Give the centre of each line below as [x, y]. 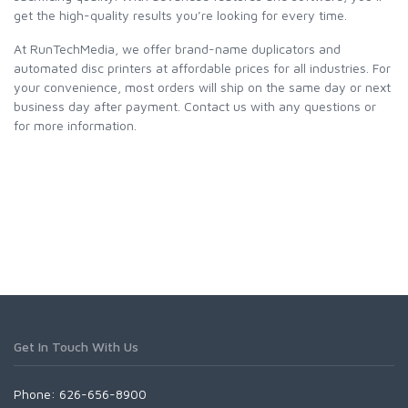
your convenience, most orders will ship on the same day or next [202, 87]
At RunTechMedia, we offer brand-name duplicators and [177, 48]
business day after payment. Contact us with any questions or [195, 106]
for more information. [75, 125]
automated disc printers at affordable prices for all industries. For [202, 67]
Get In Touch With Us [76, 346]
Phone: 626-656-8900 [80, 393]
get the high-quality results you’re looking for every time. [180, 15]
